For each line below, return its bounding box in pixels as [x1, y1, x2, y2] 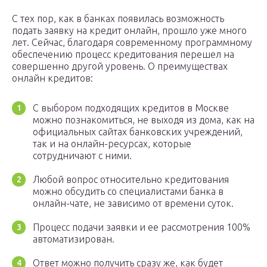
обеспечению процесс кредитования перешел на [12, 49, 234, 60]
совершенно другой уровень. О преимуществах [12, 61, 228, 72]
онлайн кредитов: [12, 73, 93, 84]
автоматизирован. [33, 234, 114, 245]
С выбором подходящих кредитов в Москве [33, 103, 229, 114]
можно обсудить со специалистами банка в [33, 186, 223, 197]
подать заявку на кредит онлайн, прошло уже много [12, 25, 247, 36]
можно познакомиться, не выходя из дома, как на [33, 114, 254, 126]
